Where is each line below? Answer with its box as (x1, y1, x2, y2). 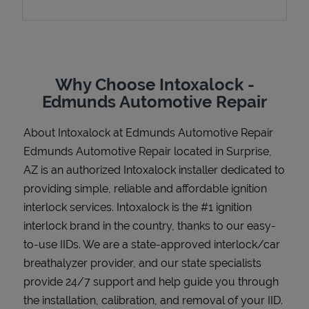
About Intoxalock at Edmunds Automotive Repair (23, 126, 273, 139)
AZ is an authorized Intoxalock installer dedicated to (23, 163, 285, 177)
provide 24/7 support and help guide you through (23, 275, 279, 288)
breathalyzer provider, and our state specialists (23, 256, 261, 270)
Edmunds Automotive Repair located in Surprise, (23, 144, 272, 158)
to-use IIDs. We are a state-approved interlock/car (23, 237, 280, 251)
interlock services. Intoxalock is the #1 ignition (23, 200, 252, 214)
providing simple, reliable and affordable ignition (23, 181, 267, 195)
